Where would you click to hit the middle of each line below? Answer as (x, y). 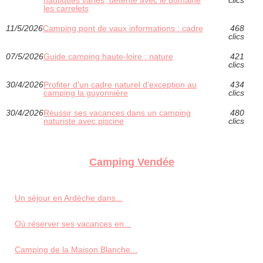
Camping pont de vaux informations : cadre (123, 28)
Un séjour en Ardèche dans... (69, 198)
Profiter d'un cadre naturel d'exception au (120, 84)
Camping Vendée (131, 162)
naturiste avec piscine (84, 121)
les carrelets (66, 8)
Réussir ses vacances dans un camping (117, 112)
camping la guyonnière (86, 92)
